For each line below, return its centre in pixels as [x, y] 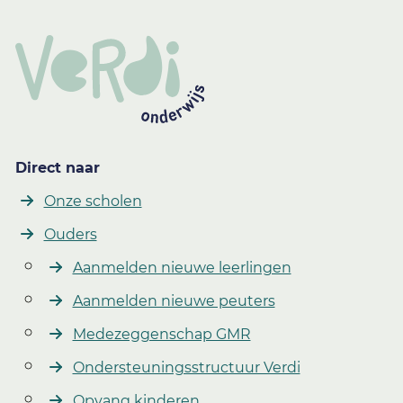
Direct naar [57, 167]
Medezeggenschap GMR [161, 334]
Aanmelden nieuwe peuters [174, 300]
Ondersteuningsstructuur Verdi [186, 367]
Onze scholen [93, 201]
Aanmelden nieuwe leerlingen [182, 267]
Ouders [70, 234]
